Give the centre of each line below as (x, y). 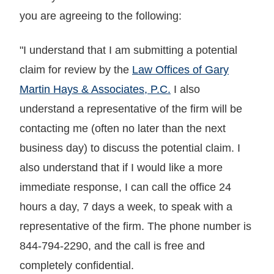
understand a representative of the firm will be (131, 109)
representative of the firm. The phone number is (135, 226)
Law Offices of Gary (180, 69)
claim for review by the (76, 69)
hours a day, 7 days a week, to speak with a (126, 206)
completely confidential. (77, 265)
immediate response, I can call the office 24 (125, 187)
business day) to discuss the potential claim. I (130, 148)
